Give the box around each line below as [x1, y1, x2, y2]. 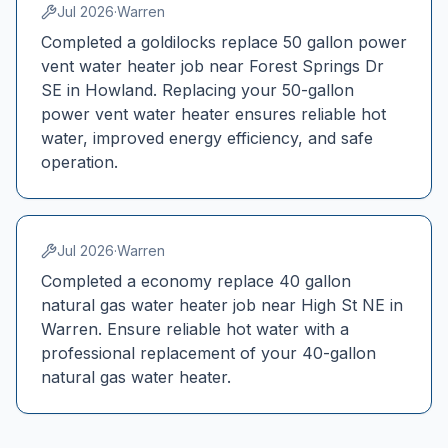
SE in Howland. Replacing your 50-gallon [41, 80, 354, 100]
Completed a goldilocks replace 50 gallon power [41, 32, 407, 52]
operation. [41, 152, 118, 172]
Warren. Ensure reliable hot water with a [41, 319, 349, 339]
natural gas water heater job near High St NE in [41, 295, 403, 315]
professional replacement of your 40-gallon [41, 343, 376, 363]
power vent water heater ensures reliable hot [41, 104, 386, 124]
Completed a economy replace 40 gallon [41, 271, 351, 291]
